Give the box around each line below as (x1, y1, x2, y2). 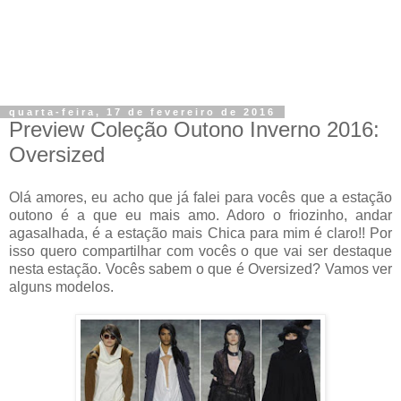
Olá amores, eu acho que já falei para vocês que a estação (9, 189, 392, 205)
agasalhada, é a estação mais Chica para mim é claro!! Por (9, 225, 392, 241)
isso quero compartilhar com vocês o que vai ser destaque (9, 243, 392, 259)
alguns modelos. (9, 278, 114, 294)
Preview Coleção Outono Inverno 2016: (9, 117, 380, 141)
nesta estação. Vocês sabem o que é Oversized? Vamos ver (9, 260, 392, 277)
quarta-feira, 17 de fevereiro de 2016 (9, 107, 276, 117)
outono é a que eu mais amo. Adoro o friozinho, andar (9, 207, 392, 223)
